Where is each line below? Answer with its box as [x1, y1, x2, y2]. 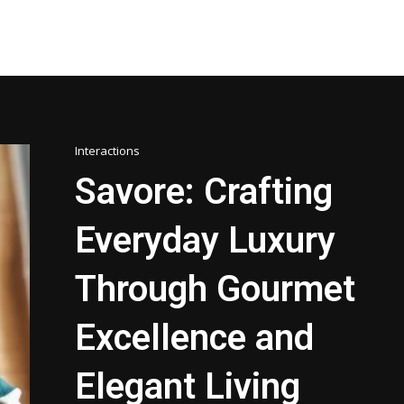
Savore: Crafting [75, 170, 334, 214]
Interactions [75, 142, 141, 160]
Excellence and [75, 317, 315, 360]
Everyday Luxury [75, 219, 336, 262]
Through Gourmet [75, 268, 356, 311]
